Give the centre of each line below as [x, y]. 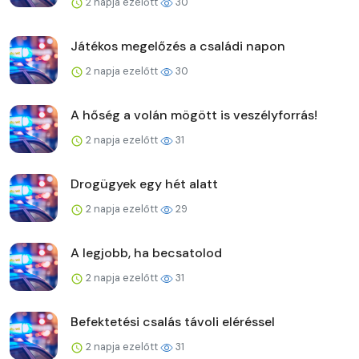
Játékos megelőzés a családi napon [178, 46]
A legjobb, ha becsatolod [146, 252]
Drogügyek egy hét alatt [144, 184]
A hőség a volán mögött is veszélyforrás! [194, 115]
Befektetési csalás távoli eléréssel [173, 321]
